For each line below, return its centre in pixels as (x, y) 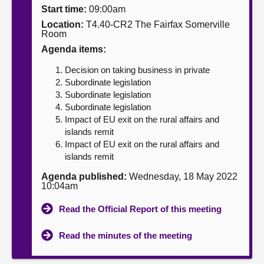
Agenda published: (84, 176)
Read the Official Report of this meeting (140, 209)
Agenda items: (74, 49)
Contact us (36, 56)
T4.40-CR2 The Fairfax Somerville (157, 24)
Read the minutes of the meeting (126, 235)
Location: (62, 24)
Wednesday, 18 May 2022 (182, 176)
